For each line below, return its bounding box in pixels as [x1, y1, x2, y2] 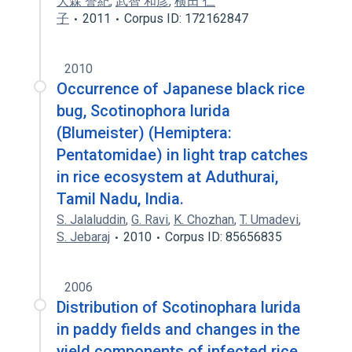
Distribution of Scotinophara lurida [57, 298, 301, 317]
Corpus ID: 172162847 [124, 11, 248, 26]
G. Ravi [131, 212, 168, 227]
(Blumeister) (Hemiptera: [57, 123, 232, 142]
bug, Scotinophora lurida [57, 101, 230, 120]
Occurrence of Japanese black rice [57, 79, 305, 98]
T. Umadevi [240, 212, 299, 227]
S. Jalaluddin [57, 212, 126, 227]
